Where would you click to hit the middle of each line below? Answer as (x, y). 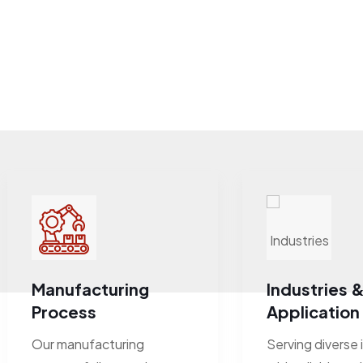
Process (64, 311)
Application (313, 311)
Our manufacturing (88, 344)
